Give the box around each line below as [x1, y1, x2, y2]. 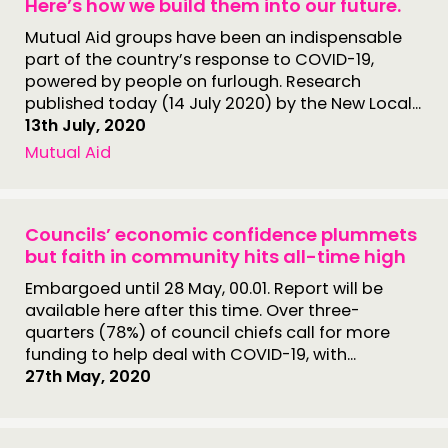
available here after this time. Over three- [25, 299, 360, 322]
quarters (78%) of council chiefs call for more [25, 321, 390, 344]
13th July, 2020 [25, 114, 146, 137]
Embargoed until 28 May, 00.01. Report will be [25, 277, 383, 300]
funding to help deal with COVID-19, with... [25, 343, 356, 366]
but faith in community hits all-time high [25, 244, 406, 269]
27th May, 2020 [25, 365, 151, 388]
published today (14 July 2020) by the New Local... [25, 92, 421, 115]
